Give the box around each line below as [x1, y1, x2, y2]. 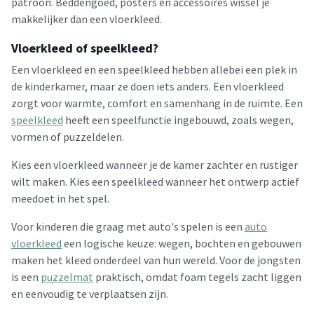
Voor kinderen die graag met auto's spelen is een [11, 219, 245, 233]
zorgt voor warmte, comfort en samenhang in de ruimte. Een [11, 96, 303, 110]
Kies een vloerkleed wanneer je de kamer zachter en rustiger [11, 158, 298, 172]
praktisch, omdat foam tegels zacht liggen [93, 270, 301, 284]
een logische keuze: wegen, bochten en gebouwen [62, 236, 301, 250]
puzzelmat [41, 270, 93, 284]
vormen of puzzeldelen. [11, 130, 124, 144]
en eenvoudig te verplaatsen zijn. [11, 287, 168, 301]
